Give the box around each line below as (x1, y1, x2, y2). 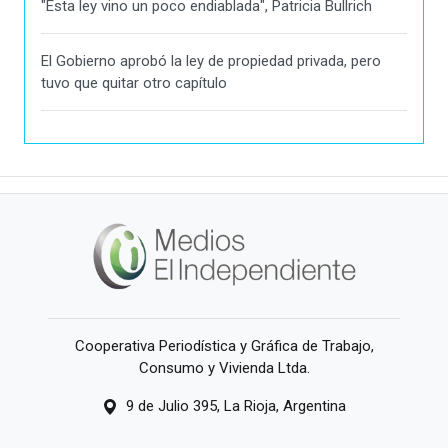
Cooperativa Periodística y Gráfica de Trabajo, (74, 336, 374, 355)
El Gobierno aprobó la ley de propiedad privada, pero (41, 52, 381, 71)
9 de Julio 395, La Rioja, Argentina (126, 396, 346, 415)
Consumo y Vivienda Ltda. (138, 358, 310, 377)
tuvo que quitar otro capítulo (41, 74, 227, 93)
